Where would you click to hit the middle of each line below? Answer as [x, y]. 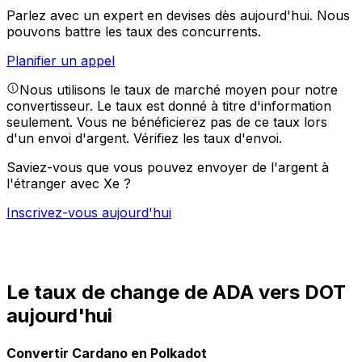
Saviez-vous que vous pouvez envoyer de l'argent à [168, 168]
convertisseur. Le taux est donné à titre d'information [169, 106]
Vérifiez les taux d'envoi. [208, 139]
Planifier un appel [61, 61]
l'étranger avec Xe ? [69, 184]
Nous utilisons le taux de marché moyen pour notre [179, 90]
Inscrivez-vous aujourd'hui [89, 213]
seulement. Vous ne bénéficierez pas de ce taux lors [167, 122]
